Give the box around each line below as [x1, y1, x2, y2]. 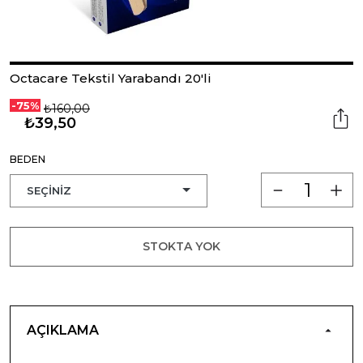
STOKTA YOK [143, 238, 220, 254]
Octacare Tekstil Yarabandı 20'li [10, 70, 211, 86]
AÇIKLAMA [27, 322, 99, 338]
